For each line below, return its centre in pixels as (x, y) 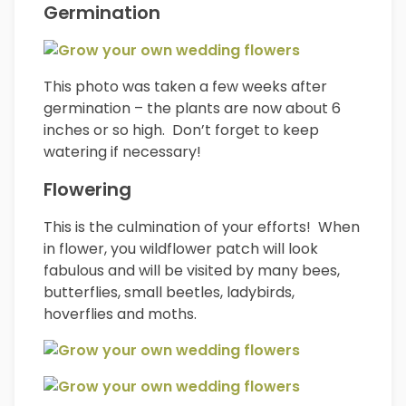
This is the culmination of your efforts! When (202, 227)
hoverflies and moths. (120, 314)
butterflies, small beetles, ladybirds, (169, 293)
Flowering (87, 190)
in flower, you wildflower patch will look (181, 249)
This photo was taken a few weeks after (185, 87)
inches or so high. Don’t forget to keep (181, 130)
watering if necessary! (122, 152)
